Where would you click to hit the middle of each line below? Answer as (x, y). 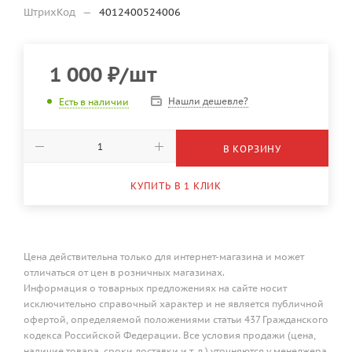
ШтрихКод (51, 12)
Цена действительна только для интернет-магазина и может (164, 256)
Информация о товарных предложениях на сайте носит (155, 288)
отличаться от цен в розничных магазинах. (124, 272)
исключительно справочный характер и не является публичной (174, 303)
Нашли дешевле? (208, 101)
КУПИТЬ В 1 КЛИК (176, 186)
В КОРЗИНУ (252, 149)
